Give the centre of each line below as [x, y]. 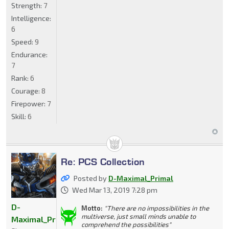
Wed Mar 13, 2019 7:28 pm [114, 190]
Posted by [91, 178]
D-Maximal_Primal [141, 178]
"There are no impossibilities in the [156, 208]
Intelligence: [31, 18]
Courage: [26, 90]
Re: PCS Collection [103, 161]
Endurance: [29, 54]
